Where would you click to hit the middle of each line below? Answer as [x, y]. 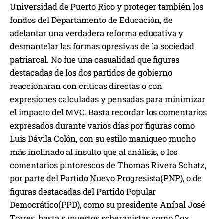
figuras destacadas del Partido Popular [83, 192]
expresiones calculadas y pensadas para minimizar [108, 99]
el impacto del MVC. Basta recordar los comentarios [108, 112]
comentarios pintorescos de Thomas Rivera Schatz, [108, 165]
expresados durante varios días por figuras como [102, 126]
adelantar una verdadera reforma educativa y [97, 33]
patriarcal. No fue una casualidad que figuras [95, 60]
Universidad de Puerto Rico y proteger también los [107, 7]
